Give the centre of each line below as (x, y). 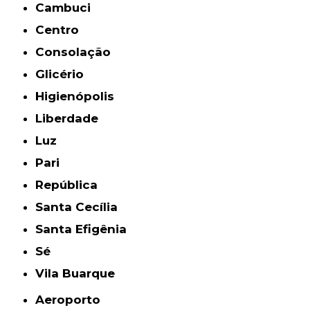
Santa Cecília (81, 207)
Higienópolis (80, 96)
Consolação (78, 52)
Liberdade (71, 118)
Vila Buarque (80, 273)
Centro (62, 29)
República (71, 184)
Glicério (65, 74)
